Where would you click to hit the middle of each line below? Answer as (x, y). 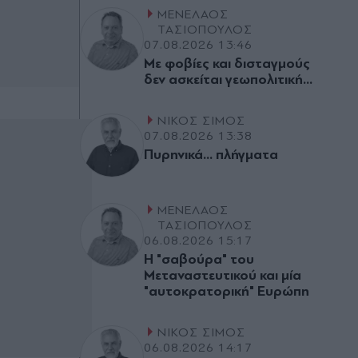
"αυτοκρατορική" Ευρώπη (227, 291)
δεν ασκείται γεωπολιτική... (228, 80)
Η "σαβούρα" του (199, 259)
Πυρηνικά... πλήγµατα (211, 155)
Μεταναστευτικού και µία (223, 275)
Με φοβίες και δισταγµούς (227, 64)
